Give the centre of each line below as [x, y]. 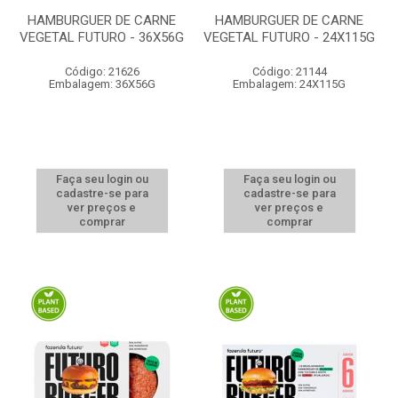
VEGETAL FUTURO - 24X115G [289, 37]
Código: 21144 [289, 72]
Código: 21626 [102, 72]
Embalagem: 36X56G [102, 84]
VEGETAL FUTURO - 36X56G [102, 37]
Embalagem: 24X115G [289, 84]
